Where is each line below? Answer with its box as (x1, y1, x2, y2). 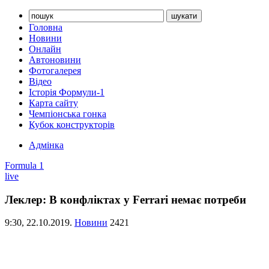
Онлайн (29, 44, 61, 54)
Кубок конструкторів (29, 119, 115, 130)
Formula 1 (5, 160, 44, 171)
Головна (29, 22, 62, 32)
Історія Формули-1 (29, 87, 104, 97)
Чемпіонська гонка (29, 109, 106, 119)
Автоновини (29, 55, 81, 65)
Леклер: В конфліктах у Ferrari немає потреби (5, 193, 246, 206)
